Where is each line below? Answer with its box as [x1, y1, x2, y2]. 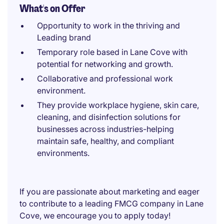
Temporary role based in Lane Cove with [37, 47, 187, 57]
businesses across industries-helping [37, 124, 174, 134]
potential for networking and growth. [37, 59, 173, 69]
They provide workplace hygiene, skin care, [37, 100, 199, 110]
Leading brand [37, 32, 91, 42]
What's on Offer [19, 2, 85, 15]
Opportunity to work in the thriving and [37, 20, 180, 30]
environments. [37, 148, 89, 158]
